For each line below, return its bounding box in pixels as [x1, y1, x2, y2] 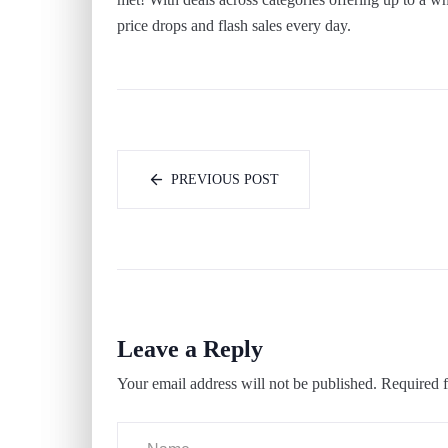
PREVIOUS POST [171, 172, 279, 188]
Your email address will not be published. [117, 375, 377, 393]
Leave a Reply [117, 336, 263, 363]
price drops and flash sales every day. [117, 17, 351, 35]
